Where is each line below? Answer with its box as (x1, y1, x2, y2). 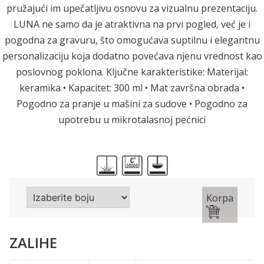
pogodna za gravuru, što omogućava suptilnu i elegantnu (4, 33, 260, 47)
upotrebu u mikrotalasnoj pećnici (58, 113, 206, 126)
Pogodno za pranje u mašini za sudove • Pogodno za (16, 97, 247, 110)
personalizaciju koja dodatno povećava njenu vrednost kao (2, 49, 262, 62)
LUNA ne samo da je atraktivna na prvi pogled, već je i (14, 17, 250, 31)
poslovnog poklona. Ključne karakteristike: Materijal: (16, 65, 248, 78)
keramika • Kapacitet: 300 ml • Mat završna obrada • (19, 81, 245, 94)
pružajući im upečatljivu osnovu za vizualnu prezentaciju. (6, 1, 258, 15)
